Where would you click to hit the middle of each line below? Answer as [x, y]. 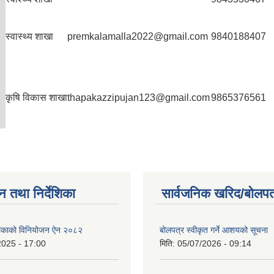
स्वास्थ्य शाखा [29, 36]
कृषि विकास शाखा [36, 98]
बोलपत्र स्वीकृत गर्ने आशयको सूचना [214, 230]
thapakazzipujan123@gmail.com [139, 98]
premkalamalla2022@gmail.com [138, 36]
